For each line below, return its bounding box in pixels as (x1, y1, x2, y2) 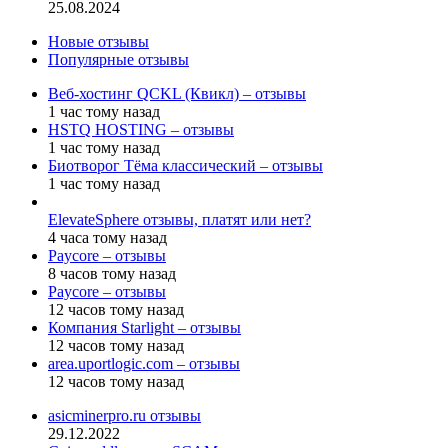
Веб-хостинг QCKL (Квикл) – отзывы (48, 84, 306, 102)
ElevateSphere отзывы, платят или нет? (48, 210, 311, 228)
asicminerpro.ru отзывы (48, 406, 201, 424)
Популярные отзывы (48, 50, 189, 68)
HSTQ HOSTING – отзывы (48, 120, 234, 138)
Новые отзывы (48, 32, 149, 50)
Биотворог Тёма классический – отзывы (48, 156, 323, 174)
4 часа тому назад (48, 228, 167, 246)
